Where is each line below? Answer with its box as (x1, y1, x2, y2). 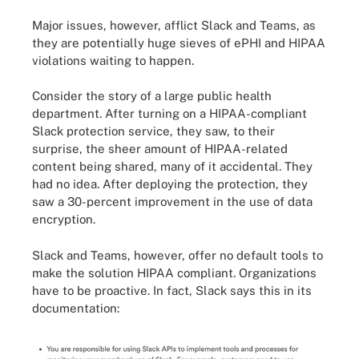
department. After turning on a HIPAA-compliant (32, 107, 307, 120)
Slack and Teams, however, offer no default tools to (32, 248, 323, 262)
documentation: (32, 301, 119, 315)
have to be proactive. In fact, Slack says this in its (32, 283, 312, 297)
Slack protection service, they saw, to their (32, 124, 275, 138)
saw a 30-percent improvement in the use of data (32, 195, 313, 208)
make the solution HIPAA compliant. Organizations (32, 265, 317, 280)
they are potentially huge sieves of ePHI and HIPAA (32, 35, 325, 50)
